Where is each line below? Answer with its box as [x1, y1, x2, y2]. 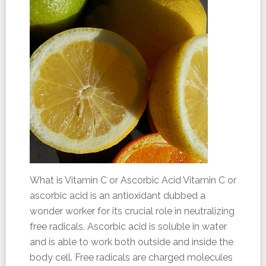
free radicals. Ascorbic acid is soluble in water [29, 221, 227, 232]
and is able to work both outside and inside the [29, 236, 233, 248]
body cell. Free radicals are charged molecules [29, 252, 233, 263]
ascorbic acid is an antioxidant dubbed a [29, 190, 205, 201]
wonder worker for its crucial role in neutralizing [29, 205, 235, 217]
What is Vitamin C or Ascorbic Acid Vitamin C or [29, 175, 236, 186]
